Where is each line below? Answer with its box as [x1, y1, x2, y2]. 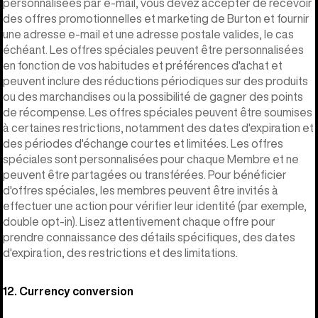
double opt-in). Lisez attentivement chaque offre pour [3, 215, 275, 227]
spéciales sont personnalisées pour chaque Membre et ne [3, 153, 299, 165]
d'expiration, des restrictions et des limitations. [3, 246, 238, 258]
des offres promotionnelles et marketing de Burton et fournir [3, 12, 309, 24]
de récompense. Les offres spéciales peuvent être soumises [3, 106, 312, 118]
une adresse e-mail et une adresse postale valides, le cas [3, 28, 294, 40]
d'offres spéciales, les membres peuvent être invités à [3, 184, 278, 196]
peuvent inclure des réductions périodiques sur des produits [3, 75, 308, 87]
